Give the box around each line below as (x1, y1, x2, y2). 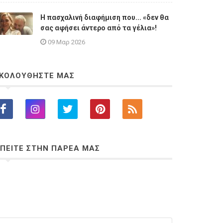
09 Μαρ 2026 (48, 38, 85, 46)
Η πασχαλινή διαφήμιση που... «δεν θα (40, 13, 169, 22)
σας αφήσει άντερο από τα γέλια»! (40, 24, 157, 32)
